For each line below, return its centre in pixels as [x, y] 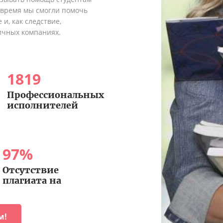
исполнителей [42, 106]
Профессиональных [55, 95]
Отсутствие [30, 170]
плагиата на [32, 181]
